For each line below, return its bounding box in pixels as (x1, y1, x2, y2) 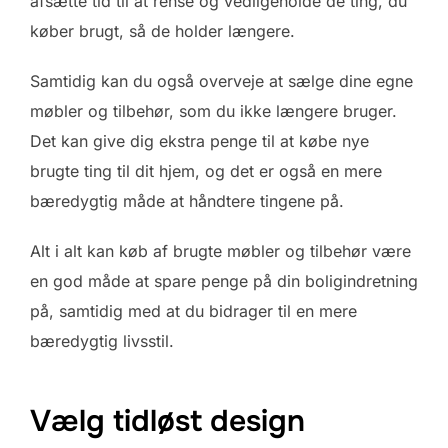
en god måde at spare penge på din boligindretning (30, 270, 418, 291)
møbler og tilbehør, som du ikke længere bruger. (30, 100, 397, 121)
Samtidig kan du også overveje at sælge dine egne (30, 70, 413, 91)
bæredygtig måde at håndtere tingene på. (30, 190, 344, 211)
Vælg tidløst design (30, 401, 305, 440)
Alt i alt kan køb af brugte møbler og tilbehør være (30, 240, 411, 261)
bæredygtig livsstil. (30, 330, 174, 351)
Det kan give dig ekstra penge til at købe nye (30, 130, 369, 151)
